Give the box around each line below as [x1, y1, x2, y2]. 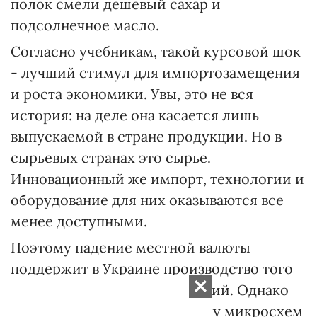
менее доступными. [11, 212, 147, 231]
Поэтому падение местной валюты [11, 238, 250, 257]
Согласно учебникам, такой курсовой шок [11, 42, 301, 61]
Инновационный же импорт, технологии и [11, 170, 304, 188]
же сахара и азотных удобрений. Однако [11, 281, 289, 299]
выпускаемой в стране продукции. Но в [11, 127, 282, 146]
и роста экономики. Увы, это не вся [11, 85, 253, 103]
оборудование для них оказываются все [11, 191, 284, 209]
